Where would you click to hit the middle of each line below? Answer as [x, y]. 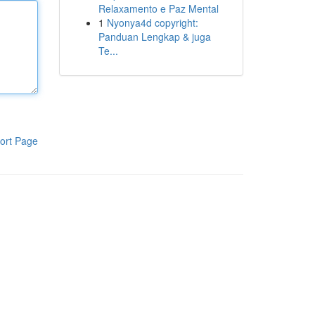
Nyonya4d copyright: [152, 22]
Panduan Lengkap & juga [154, 37]
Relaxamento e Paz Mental [158, 8]
